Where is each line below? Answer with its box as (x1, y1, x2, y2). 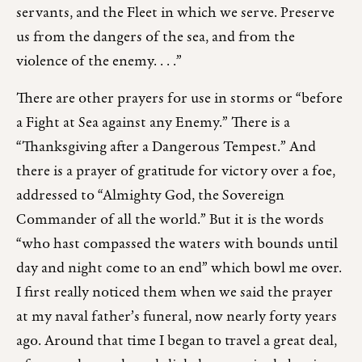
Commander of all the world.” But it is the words (16, 208, 324, 231)
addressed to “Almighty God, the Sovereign (16, 184, 284, 207)
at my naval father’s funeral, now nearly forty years (16, 305, 337, 328)
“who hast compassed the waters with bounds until (16, 233, 338, 255)
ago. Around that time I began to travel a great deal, (16, 330, 337, 352)
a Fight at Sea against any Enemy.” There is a (16, 112, 290, 134)
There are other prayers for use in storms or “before (16, 87, 343, 110)
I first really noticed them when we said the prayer (16, 281, 333, 304)
